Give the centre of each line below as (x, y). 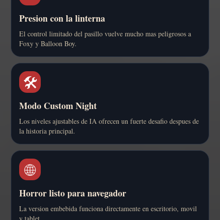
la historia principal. (47, 131)
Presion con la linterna (62, 18)
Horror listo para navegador (73, 193)
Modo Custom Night (58, 106)
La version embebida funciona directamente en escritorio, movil (108, 209)
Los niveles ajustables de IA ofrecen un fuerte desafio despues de (109, 121)
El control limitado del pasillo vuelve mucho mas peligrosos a (105, 34)
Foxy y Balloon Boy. (48, 44)
